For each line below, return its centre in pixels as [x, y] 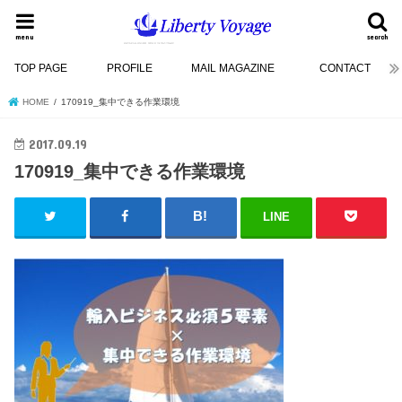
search [377, 36]
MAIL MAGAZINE [233, 69]
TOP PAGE [41, 69]
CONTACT [345, 69]
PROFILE [130, 69]
